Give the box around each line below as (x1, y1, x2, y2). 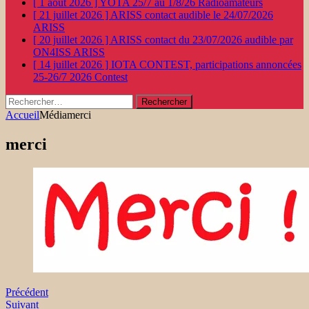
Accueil (6, 109, 39, 121)
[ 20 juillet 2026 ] (33, 34, 110, 46)
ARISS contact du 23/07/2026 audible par (110, 34, 293, 46)
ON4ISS (33, 46, 73, 58)
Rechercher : (5, 94, 60, 106)
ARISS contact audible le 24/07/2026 (110, 9, 273, 21)
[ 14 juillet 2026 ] (33, 59, 111, 70)
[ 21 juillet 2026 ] (33, 9, 110, 21)
